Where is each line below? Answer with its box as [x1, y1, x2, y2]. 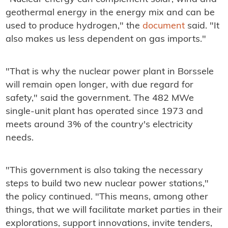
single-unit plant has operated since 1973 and [5, 107, 203, 117]
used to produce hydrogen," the [5, 21, 142, 32]
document [142, 21, 185, 32]
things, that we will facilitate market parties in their [5, 206, 222, 216]
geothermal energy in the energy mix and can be [5, 8, 215, 18]
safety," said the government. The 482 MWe [5, 94, 194, 104]
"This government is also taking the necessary [5, 166, 203, 176]
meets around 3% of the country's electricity [5, 120, 193, 130]
